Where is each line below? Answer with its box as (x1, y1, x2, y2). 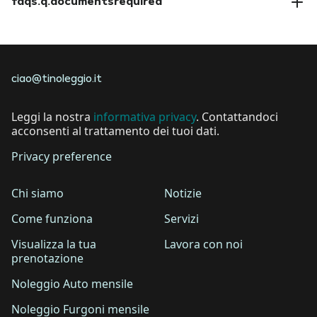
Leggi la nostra (11, 109, 93, 125)
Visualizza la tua (11, 236, 96, 253)
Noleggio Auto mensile (11, 276, 133, 292)
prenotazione (11, 250, 83, 267)
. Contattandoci (196, 109, 278, 125)
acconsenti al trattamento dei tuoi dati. (11, 123, 219, 139)
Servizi (164, 211, 199, 227)
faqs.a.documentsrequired (11, 21, 154, 38)
